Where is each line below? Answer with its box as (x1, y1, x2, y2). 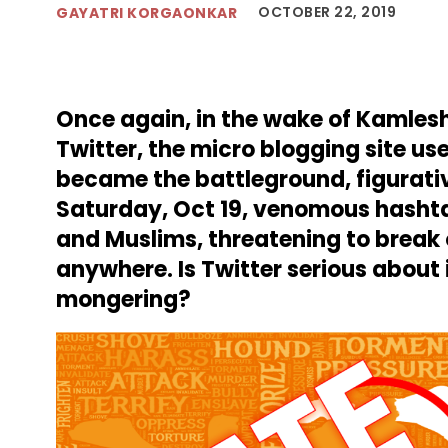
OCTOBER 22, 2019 (258, 2, 396, 23)
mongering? (56, 284, 191, 316)
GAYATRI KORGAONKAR (56, 2, 237, 23)
